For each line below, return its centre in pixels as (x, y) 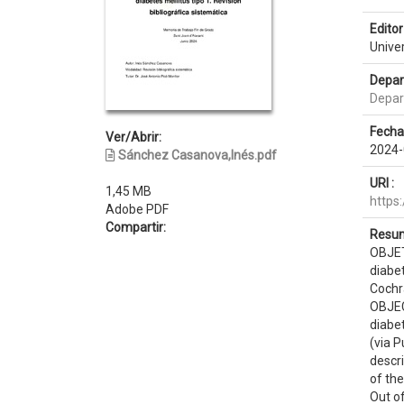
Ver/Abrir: (133, 137)
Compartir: (136, 227)
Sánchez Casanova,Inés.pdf (197, 155)
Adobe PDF (137, 209)
